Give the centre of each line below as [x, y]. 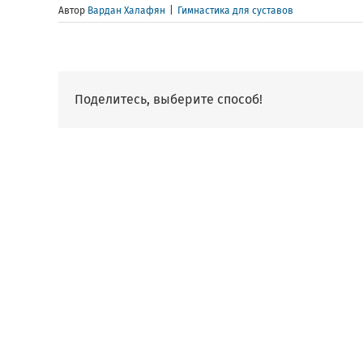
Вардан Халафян [126, 11]
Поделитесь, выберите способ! [169, 100]
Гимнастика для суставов [235, 11]
